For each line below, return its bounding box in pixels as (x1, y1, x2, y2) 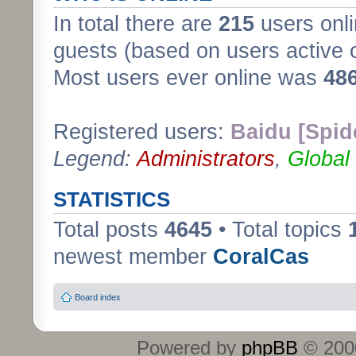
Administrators (137, 146, 275, 171)
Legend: (53, 146, 137, 171)
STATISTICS (53, 188, 170, 211)
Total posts (53, 217, 164, 242)
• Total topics (212, 217, 348, 242)
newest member (53, 244, 213, 269)
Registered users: (53, 119, 230, 144)
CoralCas (213, 244, 309, 269)
